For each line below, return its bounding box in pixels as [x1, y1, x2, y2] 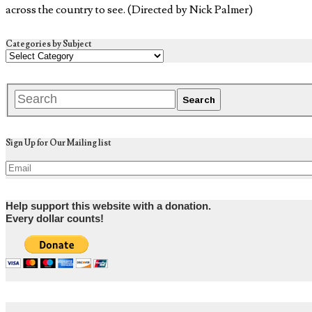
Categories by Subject [6, 39, 92, 50]
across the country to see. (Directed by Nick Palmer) [6, 3, 253, 17]
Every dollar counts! [6, 213, 104, 225]
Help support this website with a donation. [6, 201, 211, 212]
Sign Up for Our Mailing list [6, 138, 111, 149]
